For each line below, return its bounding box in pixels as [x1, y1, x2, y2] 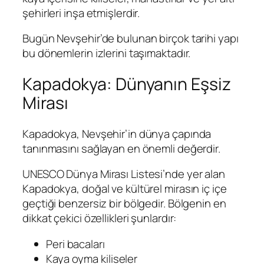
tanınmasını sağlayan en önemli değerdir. [22, 140, 220, 156]
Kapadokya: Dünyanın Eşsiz [22, 72, 231, 95]
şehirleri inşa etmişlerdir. [22, 5, 140, 21]
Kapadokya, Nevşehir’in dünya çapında [22, 126, 212, 141]
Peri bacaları [46, 236, 105, 252]
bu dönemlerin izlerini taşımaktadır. [22, 45, 191, 61]
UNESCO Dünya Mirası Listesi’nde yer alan [22, 166, 225, 182]
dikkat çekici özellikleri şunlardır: [22, 210, 177, 226]
